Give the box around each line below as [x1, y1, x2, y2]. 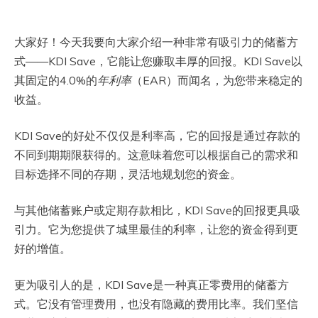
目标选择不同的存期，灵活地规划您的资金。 [14, 166, 241, 181]
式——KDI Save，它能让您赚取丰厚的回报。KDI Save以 [14, 53, 302, 68]
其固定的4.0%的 [14, 72, 97, 87]
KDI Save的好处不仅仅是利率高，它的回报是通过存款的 [14, 128, 300, 143]
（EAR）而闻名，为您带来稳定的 [131, 72, 302, 87]
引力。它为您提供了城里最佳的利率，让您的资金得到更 [14, 221, 298, 236]
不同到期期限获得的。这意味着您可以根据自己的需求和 [14, 147, 298, 162]
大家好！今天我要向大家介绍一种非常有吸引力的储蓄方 [14, 34, 298, 49]
